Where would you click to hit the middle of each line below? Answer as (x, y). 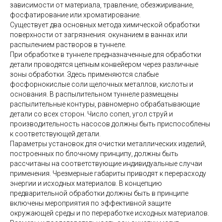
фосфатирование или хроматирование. (75, 15)
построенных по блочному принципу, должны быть (94, 153)
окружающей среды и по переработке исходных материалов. (110, 213)
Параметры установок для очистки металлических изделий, (108, 143)
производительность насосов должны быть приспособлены (110, 124)
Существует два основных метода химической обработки (105, 25)
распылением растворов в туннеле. (68, 44)
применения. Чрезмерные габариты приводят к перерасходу (108, 173)
